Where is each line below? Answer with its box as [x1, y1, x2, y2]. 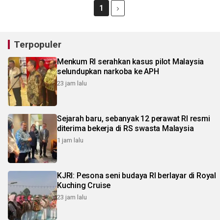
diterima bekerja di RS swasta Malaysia [57, 124, 194, 133]
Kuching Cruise [57, 181, 111, 190]
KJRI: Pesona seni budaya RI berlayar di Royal [57, 171, 216, 180]
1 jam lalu [57, 137, 83, 144]
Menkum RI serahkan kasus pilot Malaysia [57, 57, 204, 66]
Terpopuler [14, 39, 61, 50]
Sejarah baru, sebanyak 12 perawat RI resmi [57, 114, 210, 123]
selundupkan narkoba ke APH [57, 67, 159, 76]
